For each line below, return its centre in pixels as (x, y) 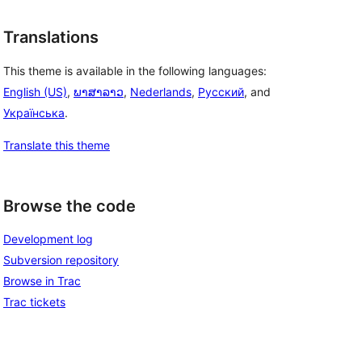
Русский (221, 91)
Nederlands (161, 91)
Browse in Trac (42, 281)
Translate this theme (57, 145)
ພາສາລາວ (99, 91)
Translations (51, 37)
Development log (48, 239)
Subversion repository (61, 260)
